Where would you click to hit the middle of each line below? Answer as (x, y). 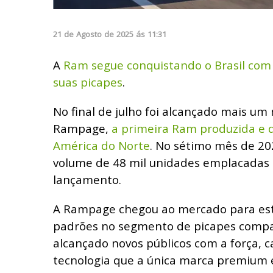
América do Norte (101, 145)
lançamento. (90, 179)
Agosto (89, 34)
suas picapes (88, 82)
